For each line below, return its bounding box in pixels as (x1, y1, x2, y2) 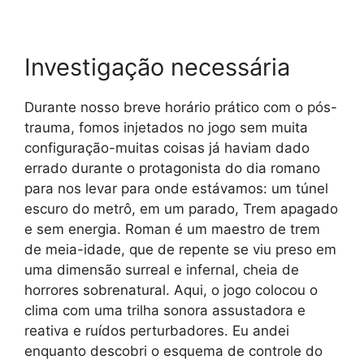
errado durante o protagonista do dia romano (24, 160, 320, 177)
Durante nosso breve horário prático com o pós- (24, 99, 337, 116)
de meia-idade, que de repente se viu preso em (24, 241, 336, 258)
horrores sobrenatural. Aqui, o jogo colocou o (24, 282, 318, 299)
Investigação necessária (24, 53, 290, 82)
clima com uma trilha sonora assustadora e (24, 302, 305, 319)
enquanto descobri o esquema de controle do (24, 343, 323, 360)
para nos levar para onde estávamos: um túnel (24, 180, 328, 197)
